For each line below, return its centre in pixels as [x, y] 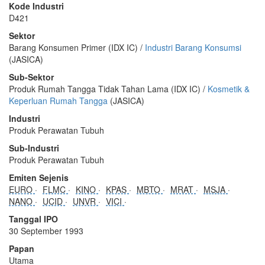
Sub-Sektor [31, 77]
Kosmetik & [229, 88]
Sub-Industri [34, 148]
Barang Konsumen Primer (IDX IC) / [77, 47]
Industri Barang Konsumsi [193, 47]
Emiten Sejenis [39, 177]
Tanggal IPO [33, 219]
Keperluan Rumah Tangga [58, 100]
